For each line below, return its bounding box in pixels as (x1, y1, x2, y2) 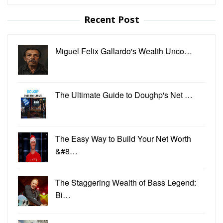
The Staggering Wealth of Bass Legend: (55, 176, 196, 188)
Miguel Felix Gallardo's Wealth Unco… (55, 45, 192, 57)
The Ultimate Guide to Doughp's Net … (55, 89, 193, 101)
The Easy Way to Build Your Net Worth (55, 132, 191, 144)
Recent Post (84, 13, 139, 25)
